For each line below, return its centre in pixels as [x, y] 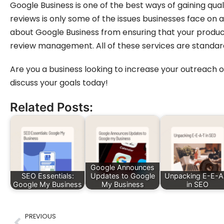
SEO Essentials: [47, 176]
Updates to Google [122, 176]
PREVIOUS [40, 216]
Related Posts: [51, 107]
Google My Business [47, 184]
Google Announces [122, 167]
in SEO [197, 184]
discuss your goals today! [59, 82]
